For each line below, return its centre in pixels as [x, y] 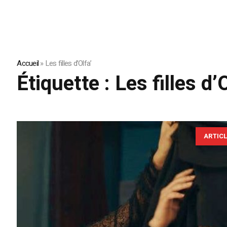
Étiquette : [66, 84]
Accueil [28, 64]
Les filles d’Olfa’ [68, 64]
